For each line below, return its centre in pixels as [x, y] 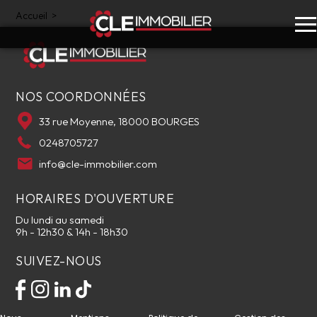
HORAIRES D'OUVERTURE [95, 199]
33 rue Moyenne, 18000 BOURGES [120, 121]
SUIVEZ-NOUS [59, 261]
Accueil [32, 16]
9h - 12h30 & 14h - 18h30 [72, 232]
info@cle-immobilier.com [98, 163]
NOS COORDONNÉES [81, 97]
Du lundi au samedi [60, 220]
